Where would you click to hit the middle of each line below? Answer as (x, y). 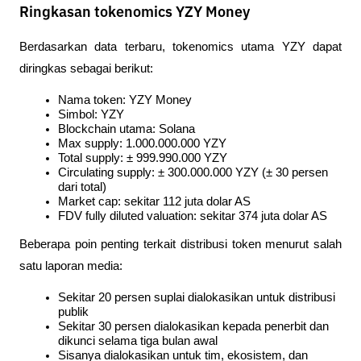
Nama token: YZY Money (125, 100)
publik (73, 312)
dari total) (82, 187)
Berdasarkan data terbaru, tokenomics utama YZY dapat (180, 46)
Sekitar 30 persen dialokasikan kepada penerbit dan (193, 327)
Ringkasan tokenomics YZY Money (135, 12)
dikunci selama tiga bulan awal (138, 341)
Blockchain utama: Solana (127, 129)
